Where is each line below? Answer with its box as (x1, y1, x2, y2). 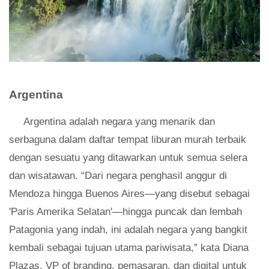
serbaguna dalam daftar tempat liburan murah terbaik (9, 134, 246, 146)
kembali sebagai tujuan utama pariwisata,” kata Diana (9, 242, 249, 254)
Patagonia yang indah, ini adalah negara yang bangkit (9, 224, 247, 236)
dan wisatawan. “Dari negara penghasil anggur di (9, 170, 227, 182)
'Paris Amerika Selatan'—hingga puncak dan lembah (9, 206, 242, 218)
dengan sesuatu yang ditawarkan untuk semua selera (9, 152, 247, 164)
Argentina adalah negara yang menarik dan (23, 116, 215, 128)
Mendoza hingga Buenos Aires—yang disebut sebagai (9, 188, 250, 200)
